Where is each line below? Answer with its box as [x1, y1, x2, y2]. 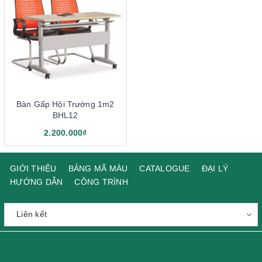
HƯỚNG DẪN [10, 177, 63, 187]
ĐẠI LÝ [201, 163, 228, 173]
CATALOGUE [139, 163, 190, 173]
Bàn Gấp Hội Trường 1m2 [16, 99, 115, 109]
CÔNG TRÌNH [74, 177, 128, 187]
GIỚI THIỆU [10, 163, 57, 173]
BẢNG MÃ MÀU [68, 163, 128, 173]
